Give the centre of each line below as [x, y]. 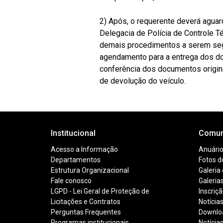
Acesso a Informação [84, 149]
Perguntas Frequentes [86, 212]
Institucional [73, 133]
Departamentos [76, 160]
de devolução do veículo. [142, 81]
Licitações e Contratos [86, 202]
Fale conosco [71, 181]
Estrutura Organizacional [90, 170]
